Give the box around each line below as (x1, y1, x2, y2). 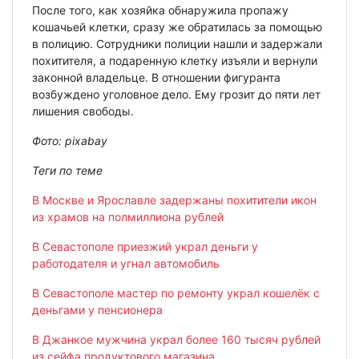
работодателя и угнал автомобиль (32, 256, 220, 271)
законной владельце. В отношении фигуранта (32, 71, 280, 85)
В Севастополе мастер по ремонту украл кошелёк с (32, 286, 320, 301)
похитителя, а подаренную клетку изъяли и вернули (32, 54, 317, 68)
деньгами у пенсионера (32, 303, 163, 317)
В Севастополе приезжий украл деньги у (32, 240, 258, 254)
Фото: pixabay (32, 134, 107, 148)
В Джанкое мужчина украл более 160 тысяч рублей (32, 333, 321, 347)
